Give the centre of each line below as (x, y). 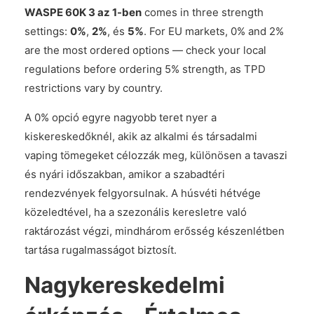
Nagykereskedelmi (125, 285)
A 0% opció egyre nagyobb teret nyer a (121, 117)
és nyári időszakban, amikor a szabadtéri (125, 174)
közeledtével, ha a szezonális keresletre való (136, 212)
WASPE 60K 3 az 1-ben (83, 12)
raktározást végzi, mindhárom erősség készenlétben (155, 231)
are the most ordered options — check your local (145, 50)
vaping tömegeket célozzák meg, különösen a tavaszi (156, 155)
